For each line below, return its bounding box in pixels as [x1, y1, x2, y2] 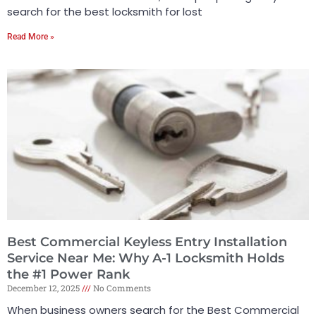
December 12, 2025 [7, 281, 82, 293]
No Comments [91, 281, 151, 293]
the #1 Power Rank [7, 266, 130, 282]
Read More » [7, 31, 54, 42]
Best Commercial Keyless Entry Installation [7, 233, 287, 250]
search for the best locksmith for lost [7, 4, 202, 19]
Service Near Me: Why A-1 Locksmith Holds [7, 250, 284, 266]
